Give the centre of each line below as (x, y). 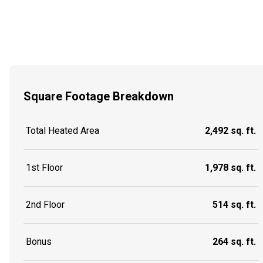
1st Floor (44, 168)
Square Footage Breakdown (99, 96)
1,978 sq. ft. (230, 168)
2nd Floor (45, 205)
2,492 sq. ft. (230, 131)
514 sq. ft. (234, 205)
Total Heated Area (63, 131)
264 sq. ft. (234, 242)
